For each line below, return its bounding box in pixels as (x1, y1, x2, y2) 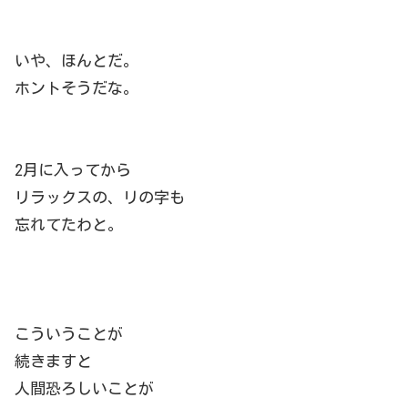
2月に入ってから (15, 162, 131, 178)
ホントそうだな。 (15, 80, 138, 97)
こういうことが (15, 326, 123, 342)
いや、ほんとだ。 (15, 53, 138, 69)
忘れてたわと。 (15, 217, 123, 233)
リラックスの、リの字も (15, 189, 185, 206)
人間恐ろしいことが (15, 381, 154, 397)
